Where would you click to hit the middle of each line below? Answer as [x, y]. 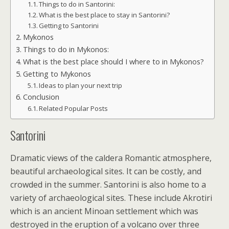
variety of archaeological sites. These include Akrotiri [111, 198]
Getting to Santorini [69, 26]
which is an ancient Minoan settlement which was [104, 211]
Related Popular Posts [74, 108]
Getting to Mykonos [57, 74]
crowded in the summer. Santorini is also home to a [108, 185]
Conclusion [41, 97]
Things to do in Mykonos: [66, 49]
